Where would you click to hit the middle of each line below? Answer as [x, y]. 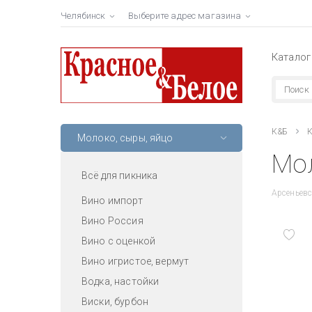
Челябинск [83, 16]
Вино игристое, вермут [135, 261]
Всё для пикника [120, 175]
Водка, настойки [120, 281]
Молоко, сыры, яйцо [125, 138]
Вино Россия [112, 220]
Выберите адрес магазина [185, 16]
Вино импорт [112, 200]
